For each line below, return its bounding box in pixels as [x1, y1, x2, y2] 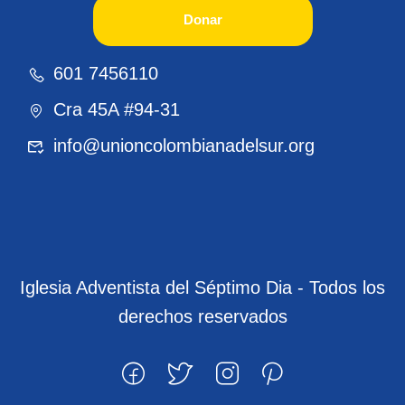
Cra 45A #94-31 [53, 99, 180, 120]
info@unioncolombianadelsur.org [53, 136, 315, 156]
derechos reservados [118, 306, 287, 327]
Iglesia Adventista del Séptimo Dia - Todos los [20, 278, 385, 298]
